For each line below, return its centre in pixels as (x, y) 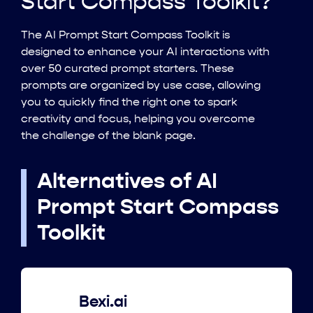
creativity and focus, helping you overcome (138, 120)
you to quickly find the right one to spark (129, 103)
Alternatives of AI (127, 182)
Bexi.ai (103, 302)
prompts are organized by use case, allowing (141, 86)
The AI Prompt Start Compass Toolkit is (125, 36)
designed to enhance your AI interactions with (145, 53)
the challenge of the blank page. (108, 137)
